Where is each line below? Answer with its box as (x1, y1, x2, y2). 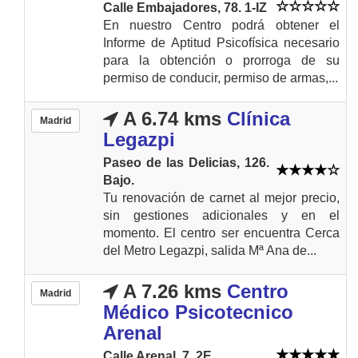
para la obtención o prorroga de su (103, 53, 340, 67)
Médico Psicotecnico (103, 300, 293, 323)
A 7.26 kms (118, 280, 221, 302)
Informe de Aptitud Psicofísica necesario (103, 35, 340, 50)
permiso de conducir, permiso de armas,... (103, 70, 338, 85)
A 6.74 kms (118, 107, 221, 129)
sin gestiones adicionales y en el (103, 208, 340, 222)
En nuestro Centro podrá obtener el (103, 18, 340, 32)
